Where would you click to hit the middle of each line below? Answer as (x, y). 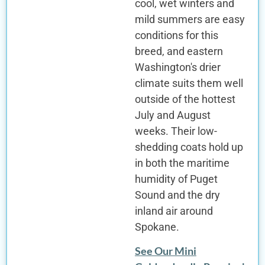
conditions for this (176, 35)
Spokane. (157, 227)
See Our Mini (165, 251)
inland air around (174, 211)
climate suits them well (189, 83)
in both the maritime (182, 163)
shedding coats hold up (189, 147)
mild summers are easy (190, 19)
